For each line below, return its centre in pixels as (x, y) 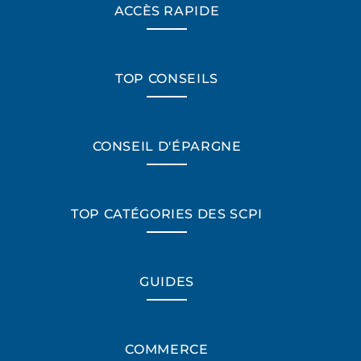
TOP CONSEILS (167, 79)
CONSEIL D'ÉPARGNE (167, 147)
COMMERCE (167, 350)
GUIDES (167, 282)
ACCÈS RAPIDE (167, 11)
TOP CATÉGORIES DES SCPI (167, 214)
